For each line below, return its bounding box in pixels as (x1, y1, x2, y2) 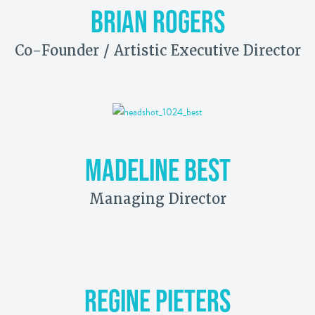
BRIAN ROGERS (90, 4, 225, 39)
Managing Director (89, 190, 226, 208)
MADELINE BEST (84, 153, 231, 187)
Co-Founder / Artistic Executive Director (14, 41, 301, 60)
